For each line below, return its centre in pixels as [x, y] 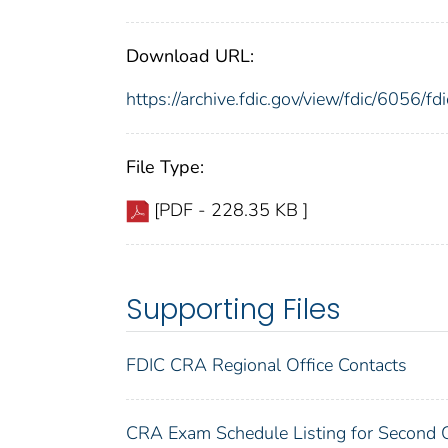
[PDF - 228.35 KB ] [231, 209]
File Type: [165, 166]
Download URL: [190, 55]
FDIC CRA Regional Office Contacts [266, 364]
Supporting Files [233, 309]
